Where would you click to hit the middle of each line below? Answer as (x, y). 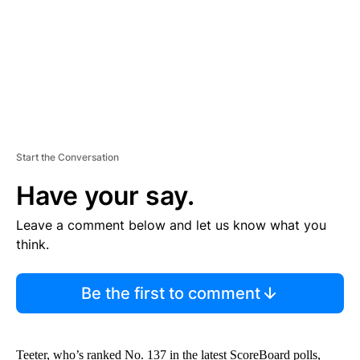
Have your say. (105, 195)
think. (33, 244)
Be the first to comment (170, 293)
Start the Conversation (67, 157)
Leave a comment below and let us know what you (171, 225)
